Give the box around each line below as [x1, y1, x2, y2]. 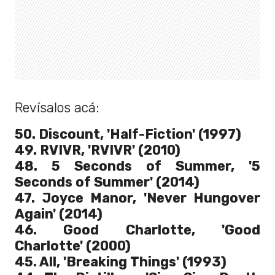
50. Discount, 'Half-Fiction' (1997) [15, 126, 241, 142]
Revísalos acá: [15, 100, 99, 116]
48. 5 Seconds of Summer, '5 [15, 158, 260, 174]
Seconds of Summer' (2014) [15, 174, 199, 190]
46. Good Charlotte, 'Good [15, 222, 260, 238]
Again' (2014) [15, 206, 103, 222]
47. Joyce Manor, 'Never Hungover [15, 190, 260, 206]
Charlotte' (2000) [15, 238, 131, 254]
